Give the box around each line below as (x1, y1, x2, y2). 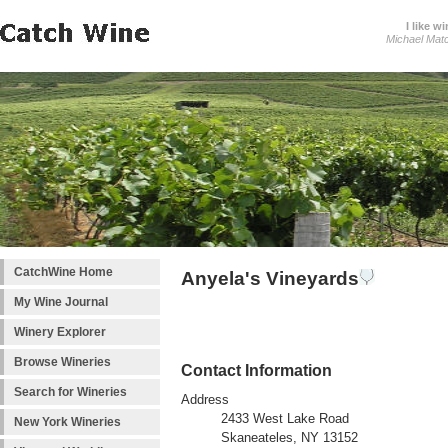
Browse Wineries (14, 355, 111, 369)
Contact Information (181, 361, 332, 380)
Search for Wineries (14, 385, 127, 399)
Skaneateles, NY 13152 (221, 431, 358, 446)
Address (181, 393, 229, 408)
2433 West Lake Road (221, 412, 349, 427)
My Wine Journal (14, 295, 108, 309)
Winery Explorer (14, 325, 106, 339)
